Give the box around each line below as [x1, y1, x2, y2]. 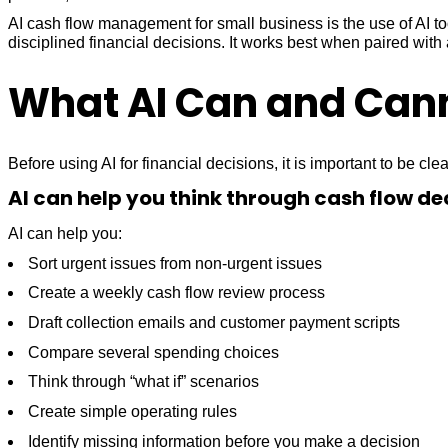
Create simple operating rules [28, 403, 237, 421]
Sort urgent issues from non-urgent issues [28, 254, 322, 272]
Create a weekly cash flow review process [28, 284, 325, 302]
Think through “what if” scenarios [28, 373, 259, 391]
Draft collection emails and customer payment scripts [28, 314, 400, 331]
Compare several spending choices [28, 343, 279, 361]
